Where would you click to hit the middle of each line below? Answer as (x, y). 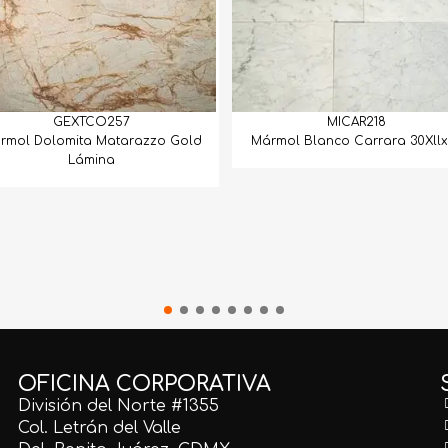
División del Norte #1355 (119, 406)
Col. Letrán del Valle (100, 428)
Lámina (91, 159)
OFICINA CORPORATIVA (145, 384)
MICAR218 (357, 121)
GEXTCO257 (91, 121)
